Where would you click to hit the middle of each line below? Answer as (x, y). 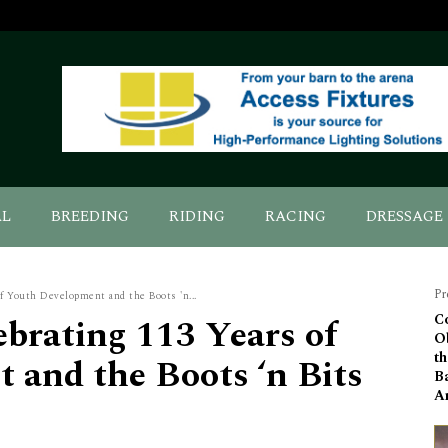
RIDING (197, 217)
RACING (295, 217)
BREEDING (90, 217)
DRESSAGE (404, 217)
